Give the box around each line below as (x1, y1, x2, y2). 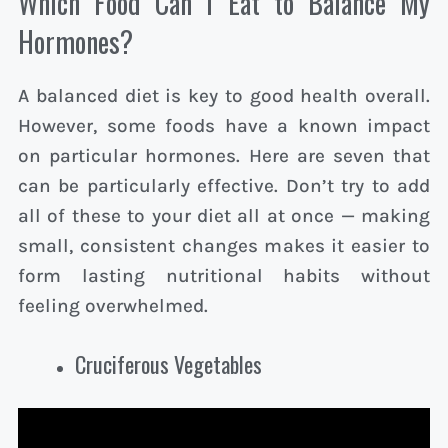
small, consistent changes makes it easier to (18, 234, 430, 257)
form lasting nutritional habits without (18, 264, 430, 287)
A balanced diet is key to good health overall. (18, 84, 430, 107)
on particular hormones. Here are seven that (18, 144, 430, 167)
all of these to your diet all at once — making (18, 204, 430, 227)
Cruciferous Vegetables (75, 348, 262, 381)
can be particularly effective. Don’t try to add (18, 174, 430, 197)
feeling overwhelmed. (18, 294, 208, 317)
